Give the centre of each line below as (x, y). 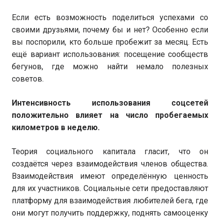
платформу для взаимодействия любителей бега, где (110, 201)
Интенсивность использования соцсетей (110, 103)
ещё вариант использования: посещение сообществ (110, 54)
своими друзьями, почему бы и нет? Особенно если (110, 30)
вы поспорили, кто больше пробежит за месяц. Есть (110, 42)
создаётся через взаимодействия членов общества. (110, 164)
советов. (28, 79)
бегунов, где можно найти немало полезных (110, 67)
